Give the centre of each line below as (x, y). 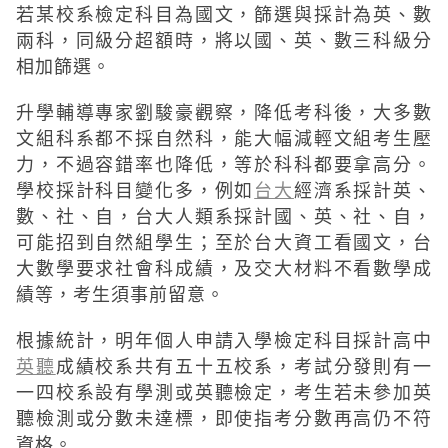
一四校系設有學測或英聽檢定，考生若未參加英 (224, 391)
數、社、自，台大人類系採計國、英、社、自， (224, 215)
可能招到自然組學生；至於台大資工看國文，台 (224, 241)
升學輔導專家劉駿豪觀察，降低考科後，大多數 (224, 111)
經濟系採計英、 (363, 189)
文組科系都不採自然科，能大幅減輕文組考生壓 (224, 137)
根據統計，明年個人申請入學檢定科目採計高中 (224, 339)
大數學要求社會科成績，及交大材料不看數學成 (224, 267)
